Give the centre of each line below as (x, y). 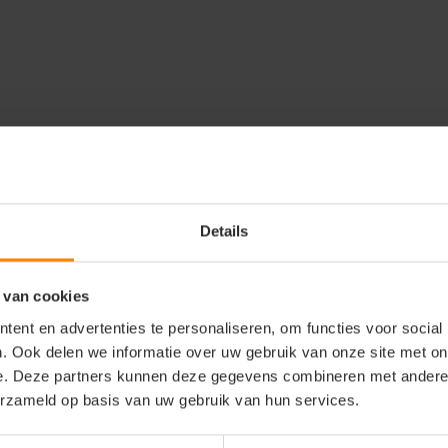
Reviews (167, 224)
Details (224, 231)
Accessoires (69, 224)
